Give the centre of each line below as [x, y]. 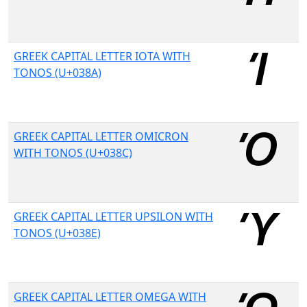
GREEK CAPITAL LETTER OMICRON [101, 136]
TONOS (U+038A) [58, 73]
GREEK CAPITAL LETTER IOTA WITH [102, 56]
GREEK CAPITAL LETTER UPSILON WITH [113, 217]
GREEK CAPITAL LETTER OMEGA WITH [110, 297]
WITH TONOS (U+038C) [73, 153]
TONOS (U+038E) [57, 233]
